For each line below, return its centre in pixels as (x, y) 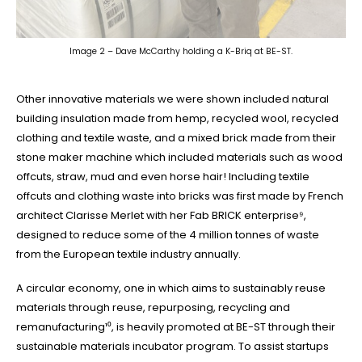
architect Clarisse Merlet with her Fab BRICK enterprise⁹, (161, 215)
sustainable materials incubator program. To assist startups (173, 347)
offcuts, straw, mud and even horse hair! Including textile (163, 176)
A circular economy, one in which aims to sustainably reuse (171, 288)
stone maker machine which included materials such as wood (179, 157)
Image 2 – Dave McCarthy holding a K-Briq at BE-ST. (181, 51)
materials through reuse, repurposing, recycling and (153, 308)
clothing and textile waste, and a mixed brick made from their (176, 137)
